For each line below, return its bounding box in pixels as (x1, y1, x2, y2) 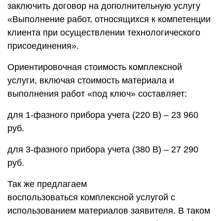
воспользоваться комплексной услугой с (7, 192, 175, 202)
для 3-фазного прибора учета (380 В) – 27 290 (7, 144, 198, 154)
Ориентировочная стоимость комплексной (7, 62, 182, 72)
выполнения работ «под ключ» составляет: (7, 88, 187, 99)
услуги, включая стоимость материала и (7, 75, 174, 85)
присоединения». (7, 40, 79, 51)
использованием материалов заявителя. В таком (7, 205, 210, 216)
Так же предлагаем (7, 179, 87, 189)
